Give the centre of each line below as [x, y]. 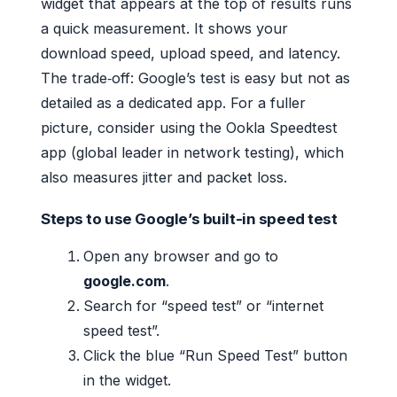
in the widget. [127, 381]
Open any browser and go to [181, 257]
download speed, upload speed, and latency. [191, 54]
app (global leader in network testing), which [192, 153]
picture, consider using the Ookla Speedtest [189, 128]
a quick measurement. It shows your [164, 29]
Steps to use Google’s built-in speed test [189, 219]
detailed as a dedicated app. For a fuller [173, 103]
